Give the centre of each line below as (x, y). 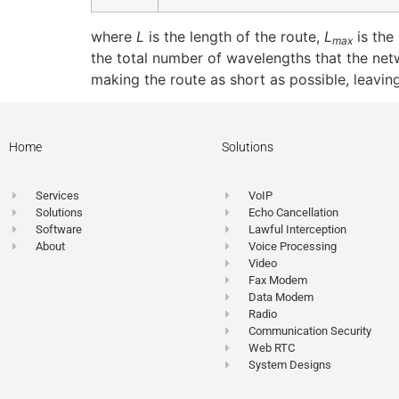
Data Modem (281, 297)
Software (59, 230)
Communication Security (310, 331)
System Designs (290, 365)
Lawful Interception (298, 230)
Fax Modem (278, 281)
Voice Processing (293, 247)
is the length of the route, (234, 36)
